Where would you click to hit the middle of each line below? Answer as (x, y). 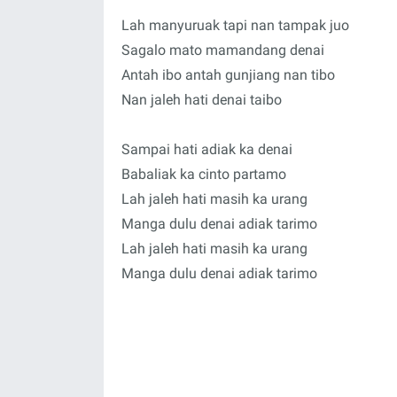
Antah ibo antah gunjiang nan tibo (228, 75)
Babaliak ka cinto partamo (204, 174)
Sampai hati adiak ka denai (207, 149)
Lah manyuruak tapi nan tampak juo (235, 25)
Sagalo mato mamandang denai (223, 50)
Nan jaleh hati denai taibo (202, 100)
